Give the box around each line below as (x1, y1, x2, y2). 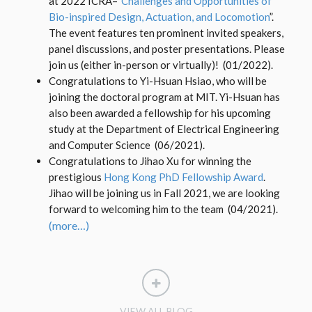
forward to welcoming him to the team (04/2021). (49, 203, 278, 216)
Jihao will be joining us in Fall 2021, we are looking (49, 187, 280, 200)
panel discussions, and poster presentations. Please (49, 42, 285, 56)
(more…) (49, 219, 89, 233)
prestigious (49, 171, 104, 184)
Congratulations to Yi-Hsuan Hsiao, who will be (49, 75, 267, 88)
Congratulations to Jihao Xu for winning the (49, 155, 251, 168)
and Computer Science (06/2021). (49, 139, 205, 152)
